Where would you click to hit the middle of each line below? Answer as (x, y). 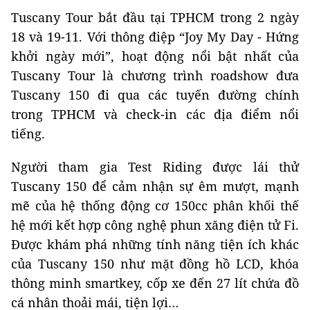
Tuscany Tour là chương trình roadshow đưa (155, 75)
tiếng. (28, 133)
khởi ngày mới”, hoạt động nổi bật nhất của (155, 56)
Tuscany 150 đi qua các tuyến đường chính (155, 94)
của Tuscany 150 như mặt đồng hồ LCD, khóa (155, 263)
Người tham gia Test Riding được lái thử (155, 166)
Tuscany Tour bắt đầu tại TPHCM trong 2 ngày (155, 17)
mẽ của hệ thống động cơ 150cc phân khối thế (155, 205)
